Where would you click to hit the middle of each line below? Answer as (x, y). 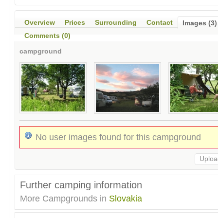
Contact (160, 23)
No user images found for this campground (118, 137)
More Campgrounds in (64, 199)
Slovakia (126, 199)
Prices (75, 23)
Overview (40, 23)
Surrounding (116, 23)
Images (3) (200, 23)
